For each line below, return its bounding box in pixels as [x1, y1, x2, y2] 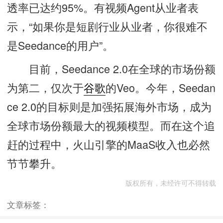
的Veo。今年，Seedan [106, 80, 216, 96]
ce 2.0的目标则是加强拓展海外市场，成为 [7, 99, 212, 114]
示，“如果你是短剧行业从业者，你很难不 [7, 18, 208, 34]
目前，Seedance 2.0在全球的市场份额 [7, 61, 216, 77]
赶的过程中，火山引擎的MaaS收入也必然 [7, 136, 211, 152]
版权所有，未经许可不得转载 [125, 177, 216, 188]
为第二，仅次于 [7, 80, 84, 96]
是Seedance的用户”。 [7, 37, 114, 53]
